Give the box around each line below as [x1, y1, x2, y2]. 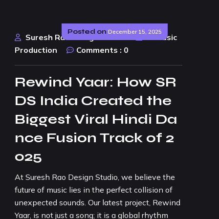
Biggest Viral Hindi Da [15, 111, 177, 128]
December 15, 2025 [108, 28, 162, 35]
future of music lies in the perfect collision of [15, 185, 173, 195]
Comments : [76, 45, 122, 55]
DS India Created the [15, 92, 172, 109]
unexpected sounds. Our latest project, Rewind [15, 197, 180, 207]
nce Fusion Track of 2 [15, 130, 174, 146]
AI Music [146, 32, 177, 42]
